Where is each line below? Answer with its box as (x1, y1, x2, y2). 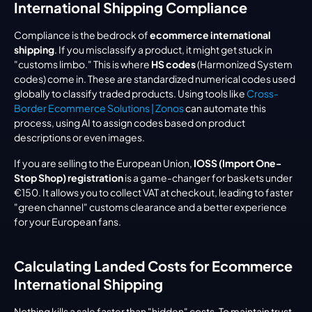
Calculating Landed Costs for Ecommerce (14, 257, 292, 275)
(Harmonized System (196, 58, 292, 71)
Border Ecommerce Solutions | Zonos (14, 102, 184, 115)
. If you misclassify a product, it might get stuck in (54, 43, 272, 56)
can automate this (184, 102, 266, 115)
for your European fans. (14, 215, 121, 228)
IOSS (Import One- (194, 157, 281, 170)
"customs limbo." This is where (14, 58, 151, 71)
